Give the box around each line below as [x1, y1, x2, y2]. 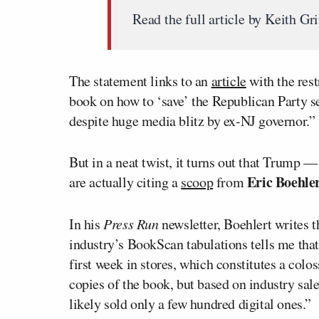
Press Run [103, 214, 159, 233]
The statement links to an [69, 70, 211, 90]
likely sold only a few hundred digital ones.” [69, 293, 312, 313]
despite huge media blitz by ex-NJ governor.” [69, 110, 315, 130]
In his [69, 214, 104, 234]
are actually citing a [69, 172, 182, 192]
